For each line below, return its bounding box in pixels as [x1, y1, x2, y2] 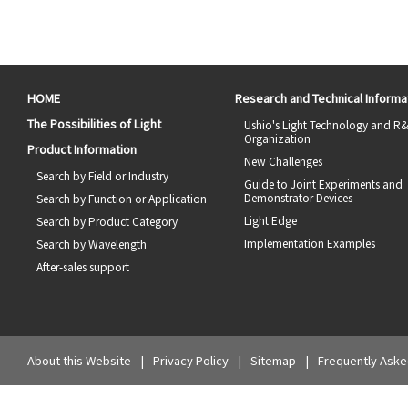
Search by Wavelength [36, 236, 147, 251]
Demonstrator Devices [244, 189, 353, 205]
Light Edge [244, 212, 298, 228]
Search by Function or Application [36, 190, 207, 206]
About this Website [27, 352, 131, 369]
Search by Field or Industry [36, 168, 168, 183]
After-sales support [36, 259, 129, 274]
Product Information [27, 140, 137, 158]
